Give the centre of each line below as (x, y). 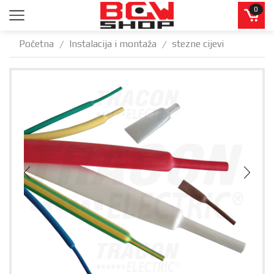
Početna (36, 44)
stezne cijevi (198, 44)
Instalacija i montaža (113, 44)
